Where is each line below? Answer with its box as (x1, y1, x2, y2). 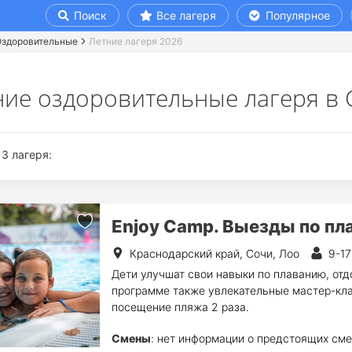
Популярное (262, 9, 330, 22)
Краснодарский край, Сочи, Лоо (129, 247, 299, 260)
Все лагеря (156, 9, 216, 22)
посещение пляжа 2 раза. (111, 300, 249, 313)
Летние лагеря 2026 (89, 35, 182, 47)
